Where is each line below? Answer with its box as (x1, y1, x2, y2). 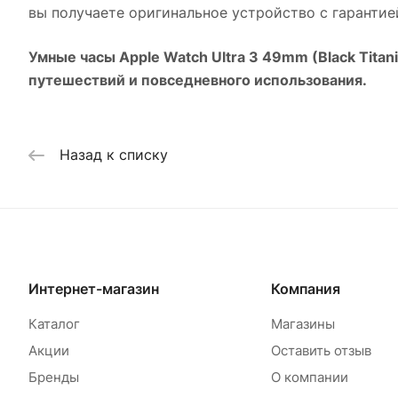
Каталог (28, 315, 80, 333)
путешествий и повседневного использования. (28, 70, 367, 89)
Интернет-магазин (28, 280, 159, 298)
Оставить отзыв (270, 342, 371, 360)
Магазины (270, 315, 335, 333)
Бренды (28, 369, 79, 386)
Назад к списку (60, 146, 168, 164)
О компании (270, 369, 348, 386)
